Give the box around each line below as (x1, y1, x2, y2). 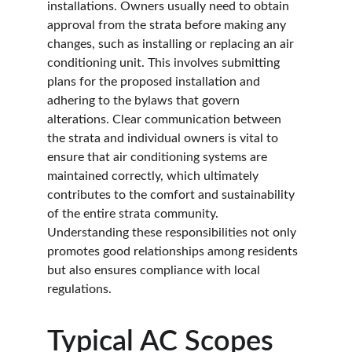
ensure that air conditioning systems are (47, 151, 270, 163)
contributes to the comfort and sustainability (47, 189, 298, 201)
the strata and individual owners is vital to (47, 132, 281, 145)
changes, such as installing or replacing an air (47, 38, 297, 50)
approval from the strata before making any (47, 19, 289, 31)
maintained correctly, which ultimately (47, 170, 262, 182)
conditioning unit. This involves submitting (47, 57, 283, 69)
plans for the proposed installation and (47, 75, 263, 88)
